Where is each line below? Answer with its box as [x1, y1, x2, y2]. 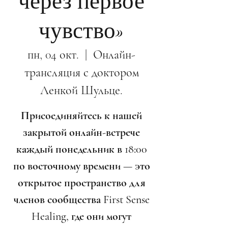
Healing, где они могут [32, 210, 131, 223]
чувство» [38, 17, 125, 45]
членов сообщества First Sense [13, 193, 150, 206]
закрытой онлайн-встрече [23, 126, 140, 139]
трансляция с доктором [24, 65, 139, 80]
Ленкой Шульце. [40, 83, 123, 98]
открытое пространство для [17, 176, 146, 189]
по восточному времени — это [13, 159, 150, 173]
